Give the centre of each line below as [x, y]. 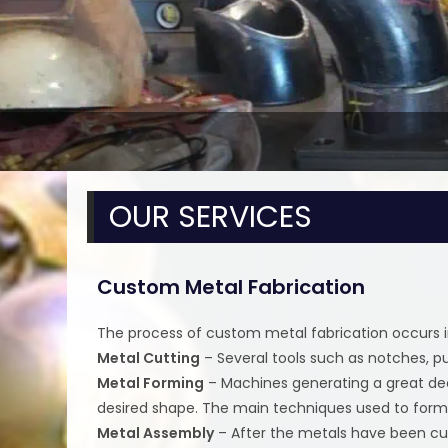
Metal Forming [151, 382]
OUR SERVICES [211, 216]
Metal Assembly [156, 432]
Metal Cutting [149, 357]
